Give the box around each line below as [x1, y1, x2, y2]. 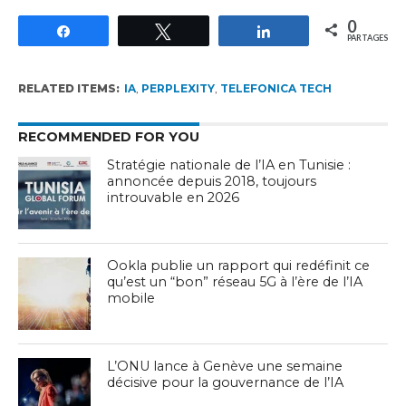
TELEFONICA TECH [219, 81, 332, 95]
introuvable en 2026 [107, 188, 240, 206]
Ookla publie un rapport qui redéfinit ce [107, 256, 371, 274]
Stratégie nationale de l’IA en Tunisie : [107, 156, 352, 173]
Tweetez [182, 22, 234, 38]
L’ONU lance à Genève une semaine [107, 357, 343, 374]
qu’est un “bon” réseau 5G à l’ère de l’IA [107, 273, 363, 290]
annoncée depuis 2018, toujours [107, 172, 317, 189]
